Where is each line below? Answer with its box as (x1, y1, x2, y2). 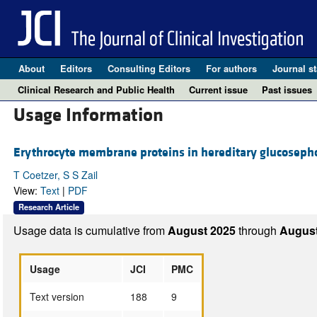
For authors (205, 62, 257, 75)
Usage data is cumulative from (13, 221, 168, 238)
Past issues (262, 83, 312, 96)
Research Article (18, 201, 79, 213)
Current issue (189, 83, 248, 96)
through (238, 221, 279, 238)
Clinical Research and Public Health (18, 83, 175, 96)
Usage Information (13, 103, 163, 128)
